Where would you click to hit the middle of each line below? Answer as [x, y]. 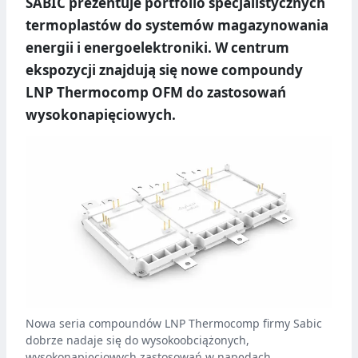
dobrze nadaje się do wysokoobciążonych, [137, 340]
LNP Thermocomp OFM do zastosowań [156, 93]
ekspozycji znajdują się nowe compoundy [164, 70]
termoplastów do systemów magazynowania [177, 26]
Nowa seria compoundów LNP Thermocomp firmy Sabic [174, 324]
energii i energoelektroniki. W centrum [157, 48]
